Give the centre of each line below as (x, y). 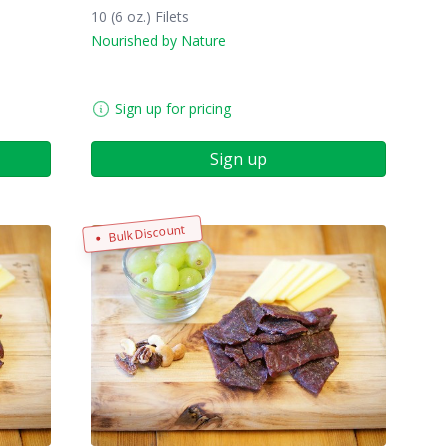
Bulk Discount (146, 233)
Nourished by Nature (158, 40)
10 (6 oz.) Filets (140, 16)
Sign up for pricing (173, 108)
